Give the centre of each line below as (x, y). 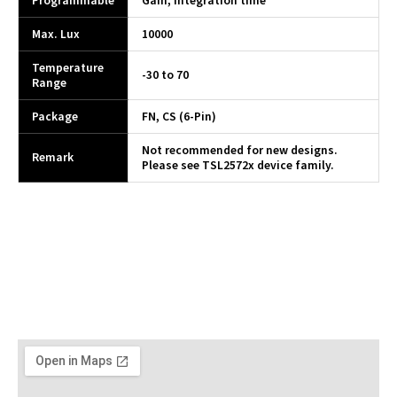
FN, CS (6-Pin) (179, 116)
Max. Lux (56, 34)
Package (55, 116)
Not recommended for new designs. (240, 150)
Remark (53, 157)
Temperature (68, 67)
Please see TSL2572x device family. (238, 165)
